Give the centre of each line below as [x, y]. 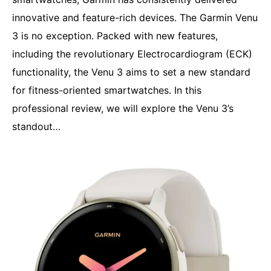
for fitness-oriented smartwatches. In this [107, 90]
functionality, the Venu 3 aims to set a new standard [131, 72]
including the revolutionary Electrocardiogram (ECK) [132, 54]
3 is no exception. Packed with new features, [115, 36]
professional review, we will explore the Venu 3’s [123, 109]
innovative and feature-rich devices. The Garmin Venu [135, 18]
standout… [36, 127]
